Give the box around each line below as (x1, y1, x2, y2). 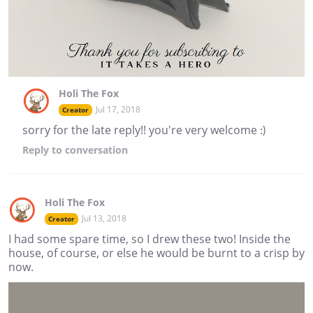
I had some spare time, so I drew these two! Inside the (8, 231, 291, 247)
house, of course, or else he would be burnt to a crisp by (8, 245, 305, 261)
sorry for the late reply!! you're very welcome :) (22, 122, 265, 138)
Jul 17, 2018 (96, 103, 140, 115)
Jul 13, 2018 (82, 212, 126, 224)
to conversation (49, 143, 128, 156)
